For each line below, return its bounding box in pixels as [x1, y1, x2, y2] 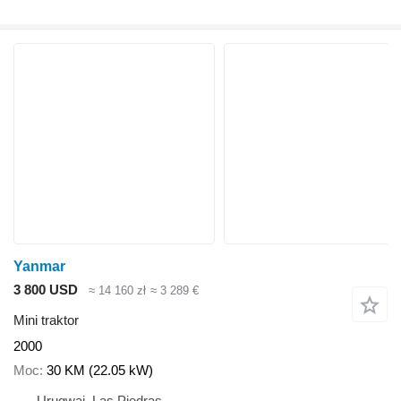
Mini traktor [13, 312, 79, 328]
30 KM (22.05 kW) [47, 362, 153, 378]
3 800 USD [13, 281, 78, 297]
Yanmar [13, 258, 65, 274]
